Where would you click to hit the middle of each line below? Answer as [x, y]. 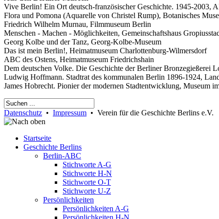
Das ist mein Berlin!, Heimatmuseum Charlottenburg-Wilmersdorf [105, 51]
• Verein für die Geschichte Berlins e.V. [150, 113]
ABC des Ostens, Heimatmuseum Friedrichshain [79, 60]
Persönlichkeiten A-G [96, 209]
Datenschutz [23, 113]
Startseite [37, 138]
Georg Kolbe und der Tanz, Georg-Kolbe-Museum [83, 42]
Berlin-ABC [62, 156]
